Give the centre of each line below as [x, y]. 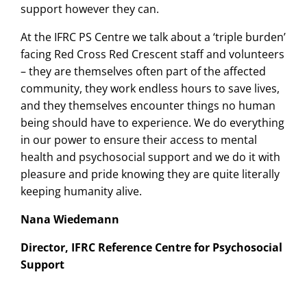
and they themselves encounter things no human [148, 106]
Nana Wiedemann [70, 219]
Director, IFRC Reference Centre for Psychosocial [151, 247]
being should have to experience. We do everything [152, 123]
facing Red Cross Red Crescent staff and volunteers [152, 54]
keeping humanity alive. [81, 191]
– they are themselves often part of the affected [143, 71]
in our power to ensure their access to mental [139, 140]
